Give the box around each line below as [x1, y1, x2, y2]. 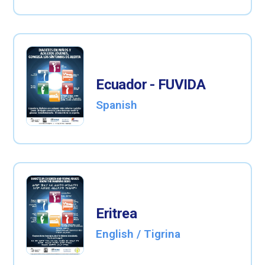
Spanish [96, 98, 138, 112]
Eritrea [96, 205, 137, 222]
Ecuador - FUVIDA [96, 76, 206, 93]
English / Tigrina [96, 227, 181, 241]
